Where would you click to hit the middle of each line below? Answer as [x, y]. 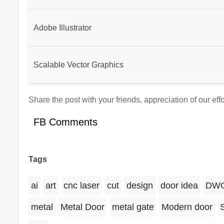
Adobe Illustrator [62, 27]
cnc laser [81, 186]
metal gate [133, 207]
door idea [179, 186]
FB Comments [65, 122]
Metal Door [82, 207]
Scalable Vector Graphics [78, 64]
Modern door [187, 207]
